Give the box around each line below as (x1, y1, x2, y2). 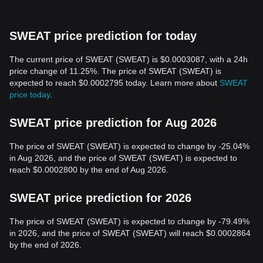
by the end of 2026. (9, 240, 82, 249)
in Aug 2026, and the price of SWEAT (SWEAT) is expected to (9, 153, 237, 163)
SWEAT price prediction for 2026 (9, 191, 191, 204)
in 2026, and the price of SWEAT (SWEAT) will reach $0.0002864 (9, 228, 251, 238)
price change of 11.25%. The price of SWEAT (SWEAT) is (9, 66, 221, 76)
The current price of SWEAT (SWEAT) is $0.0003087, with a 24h (9, 55, 248, 64)
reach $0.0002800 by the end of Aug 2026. (9, 165, 168, 174)
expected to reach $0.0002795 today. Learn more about (9, 78, 220, 87)
